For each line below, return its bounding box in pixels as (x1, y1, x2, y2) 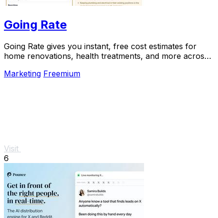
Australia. (4, 60, 38, 71)
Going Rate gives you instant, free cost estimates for (4, 41, 197, 51)
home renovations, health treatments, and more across (4, 51, 208, 61)
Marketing (4, 68, 41, 78)
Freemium (43, 68, 80, 78)
